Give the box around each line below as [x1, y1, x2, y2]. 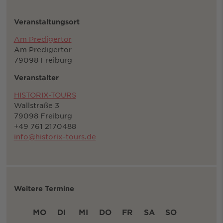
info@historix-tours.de [13, 132, 96, 141]
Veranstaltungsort [13, 17, 80, 26]
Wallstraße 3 [13, 101, 59, 110]
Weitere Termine [13, 184, 74, 193]
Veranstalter [13, 73, 59, 82]
